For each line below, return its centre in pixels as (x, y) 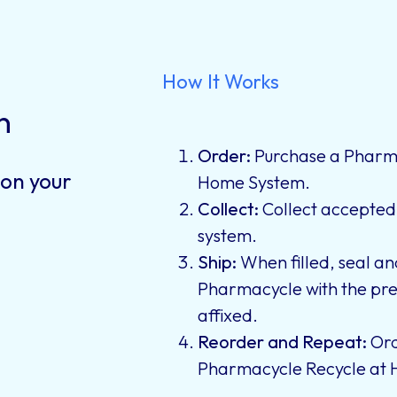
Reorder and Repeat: (283, 342)
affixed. (228, 315)
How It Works (221, 82)
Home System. (254, 182)
